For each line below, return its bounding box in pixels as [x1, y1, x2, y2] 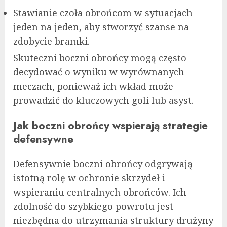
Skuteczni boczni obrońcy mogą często [13, 52, 186, 64]
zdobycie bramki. [13, 35, 90, 48]
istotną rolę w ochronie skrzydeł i [13, 171, 165, 184]
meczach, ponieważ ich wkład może [13, 80, 173, 93]
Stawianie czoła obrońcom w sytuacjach [13, 7, 193, 19]
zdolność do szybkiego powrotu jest [13, 200, 173, 212]
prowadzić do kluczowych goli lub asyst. [13, 94, 194, 107]
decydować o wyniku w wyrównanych [13, 66, 184, 79]
